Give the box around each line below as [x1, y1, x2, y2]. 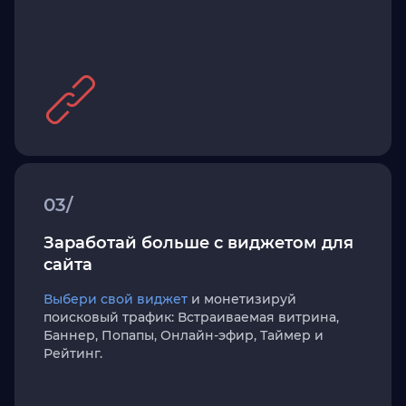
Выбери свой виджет [43, 291, 188, 307]
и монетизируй [188, 291, 296, 307]
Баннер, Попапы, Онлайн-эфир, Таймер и [43, 327, 324, 343]
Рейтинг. [43, 345, 102, 362]
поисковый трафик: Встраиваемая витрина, [43, 309, 339, 325]
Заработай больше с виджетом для [43, 233, 353, 253]
